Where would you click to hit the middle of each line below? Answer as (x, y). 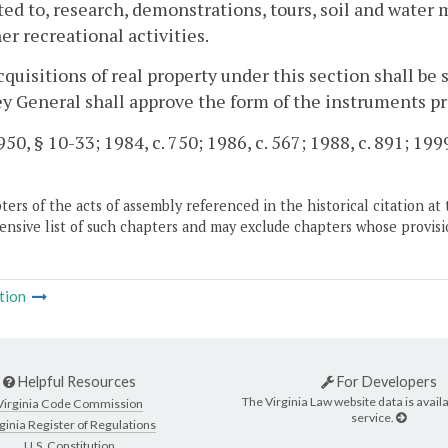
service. (373, 418)
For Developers (385, 382)
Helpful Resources (75, 382)
